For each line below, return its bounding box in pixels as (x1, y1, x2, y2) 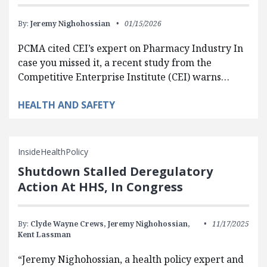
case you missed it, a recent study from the (18, 56, 212, 69)
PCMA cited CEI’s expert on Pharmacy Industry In (18, 42, 243, 55)
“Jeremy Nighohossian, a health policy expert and (18, 253, 244, 266)
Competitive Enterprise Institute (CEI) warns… (18, 70, 229, 83)
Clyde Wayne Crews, (30, 219, 106, 229)
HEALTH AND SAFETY (18, 98, 115, 111)
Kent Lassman (18, 229, 71, 240)
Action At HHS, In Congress (18, 179, 183, 195)
